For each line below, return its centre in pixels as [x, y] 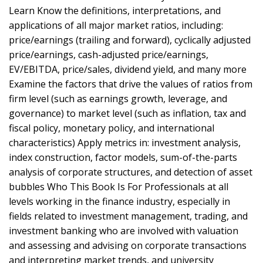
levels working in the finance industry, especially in [119, 201]
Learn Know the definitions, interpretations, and [115, 10]
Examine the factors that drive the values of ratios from [131, 84]
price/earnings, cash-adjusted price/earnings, [109, 54]
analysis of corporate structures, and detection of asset [131, 172]
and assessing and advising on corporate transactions [128, 245]
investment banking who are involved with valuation [124, 230]
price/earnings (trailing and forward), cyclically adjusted [130, 40]
